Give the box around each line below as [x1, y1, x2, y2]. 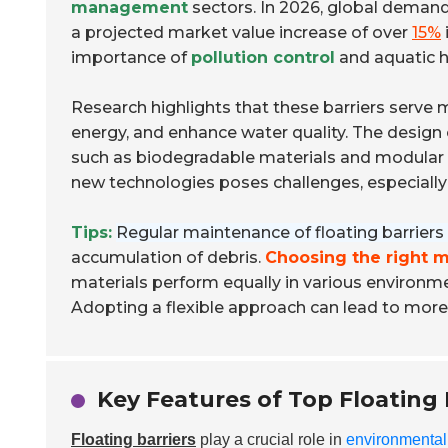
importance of [71, 48, 191, 67]
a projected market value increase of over [71, 23, 412, 42]
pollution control [191, 48, 335, 67]
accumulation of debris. [71, 248, 265, 267]
